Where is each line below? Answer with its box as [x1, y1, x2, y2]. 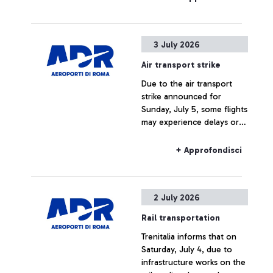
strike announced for [141, 91, 221, 102]
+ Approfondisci [175, 145, 242, 155]
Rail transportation [141, 213, 220, 223]
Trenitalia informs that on [141, 232, 236, 242]
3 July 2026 [154, 40, 200, 50]
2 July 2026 [154, 193, 200, 203]
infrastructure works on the [141, 257, 246, 268]
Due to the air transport [141, 79, 232, 89]
